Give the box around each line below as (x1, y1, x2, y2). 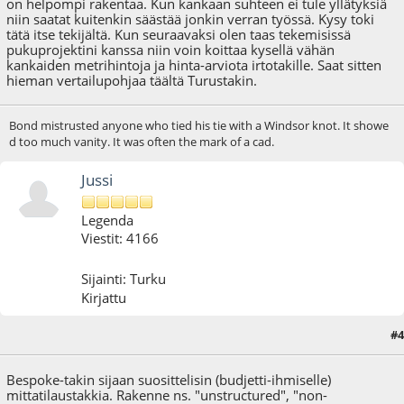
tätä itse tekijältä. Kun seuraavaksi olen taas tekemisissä (6, 24, 352, 43)
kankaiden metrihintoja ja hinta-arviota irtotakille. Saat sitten (6, 55, 382, 74)
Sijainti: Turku (81, 270, 167, 289)
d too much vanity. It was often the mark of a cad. (8, 133, 274, 151)
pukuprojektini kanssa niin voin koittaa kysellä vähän (6, 40, 335, 59)
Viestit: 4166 (81, 229, 160, 248)
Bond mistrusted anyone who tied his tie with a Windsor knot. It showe (8, 117, 389, 134)
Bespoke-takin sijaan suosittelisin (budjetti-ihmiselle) (6, 370, 332, 389)
